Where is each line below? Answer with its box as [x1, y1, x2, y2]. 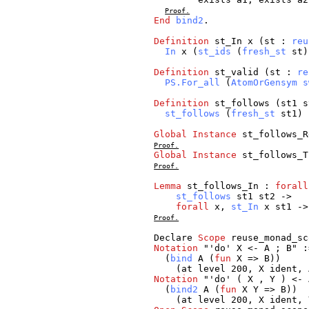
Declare [154, 232, 193, 243]
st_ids [198, 46, 232, 57]
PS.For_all [165, 77, 221, 88]
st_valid [215, 67, 259, 78]
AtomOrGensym [231, 77, 298, 88]
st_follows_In [187, 181, 259, 192]
